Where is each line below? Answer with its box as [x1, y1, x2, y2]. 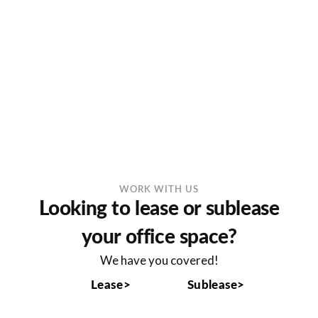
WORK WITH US [119, 185, 199, 195]
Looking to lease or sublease [38, 199, 280, 219]
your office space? [81, 227, 237, 248]
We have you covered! [99, 253, 219, 268]
